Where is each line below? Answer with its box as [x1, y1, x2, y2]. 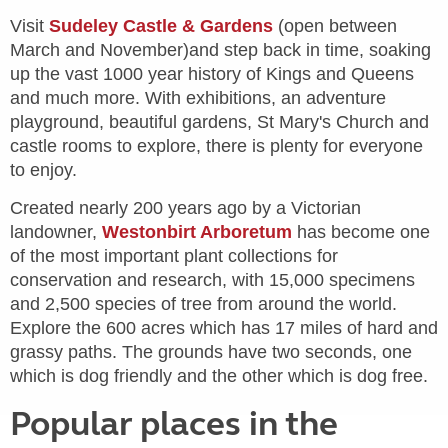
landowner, [10, 222, 102, 242]
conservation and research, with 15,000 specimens [10, 270, 415, 290]
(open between [273, 16, 397, 36]
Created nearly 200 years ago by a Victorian [10, 198, 361, 218]
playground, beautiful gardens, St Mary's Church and [10, 112, 429, 132]
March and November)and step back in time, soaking [10, 40, 431, 60]
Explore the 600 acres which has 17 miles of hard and [10, 318, 438, 338]
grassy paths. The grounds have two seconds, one [10, 342, 412, 362]
